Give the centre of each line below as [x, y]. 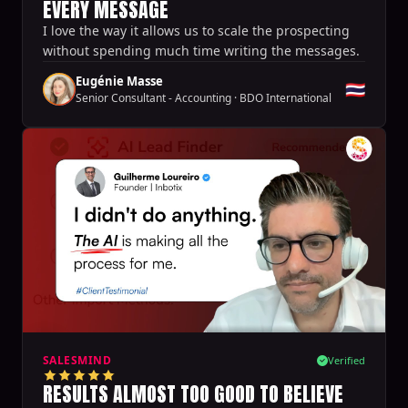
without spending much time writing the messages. [201, 50]
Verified [347, 360]
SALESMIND [77, 360]
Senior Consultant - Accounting [153, 97]
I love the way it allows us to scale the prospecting [196, 30]
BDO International [286, 97]
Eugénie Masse [119, 81]
